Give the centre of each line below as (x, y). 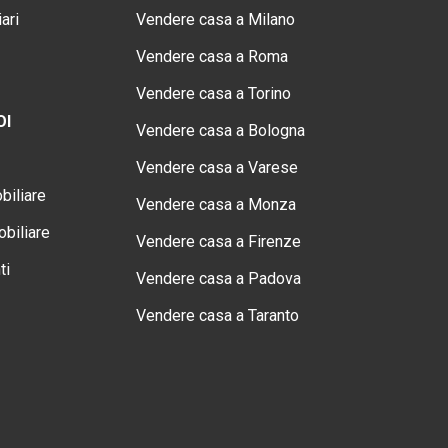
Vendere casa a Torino (213, 93)
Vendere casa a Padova (218, 278)
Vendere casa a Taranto (217, 315)
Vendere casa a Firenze (218, 241)
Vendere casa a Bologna (220, 130)
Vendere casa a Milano (215, 19)
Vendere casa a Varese (217, 167)
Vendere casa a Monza (216, 204)
